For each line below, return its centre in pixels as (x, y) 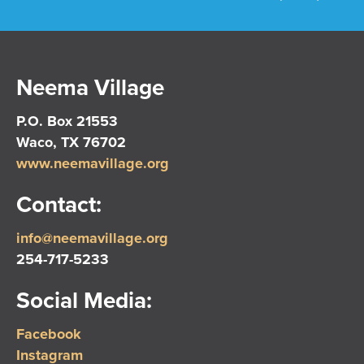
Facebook (49, 334)
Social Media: (84, 301)
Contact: (59, 205)
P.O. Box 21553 (67, 121)
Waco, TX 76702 (71, 143)
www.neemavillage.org (93, 164)
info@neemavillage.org (92, 238)
